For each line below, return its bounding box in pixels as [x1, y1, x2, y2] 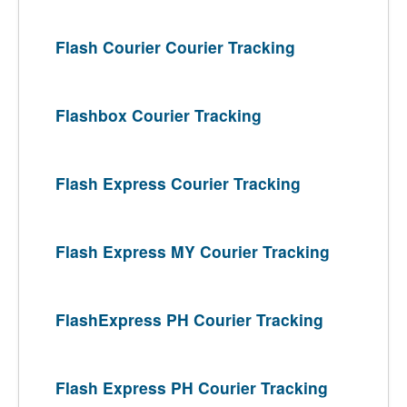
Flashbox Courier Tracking [55, 104, 262, 126]
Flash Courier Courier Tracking [55, 35, 295, 58]
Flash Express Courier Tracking [55, 172, 301, 194]
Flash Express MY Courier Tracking [55, 240, 330, 263]
